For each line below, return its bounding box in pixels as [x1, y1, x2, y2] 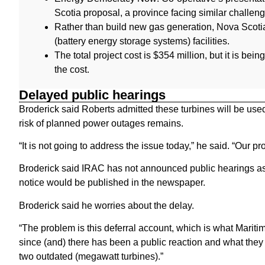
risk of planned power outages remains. [19, 118, 183, 128]
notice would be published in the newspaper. [19, 177, 205, 188]
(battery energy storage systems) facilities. [54, 35, 230, 46]
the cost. [54, 64, 89, 75]
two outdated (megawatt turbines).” [19, 251, 163, 262]
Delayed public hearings [19, 87, 166, 102]
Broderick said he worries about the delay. [19, 200, 194, 211]
